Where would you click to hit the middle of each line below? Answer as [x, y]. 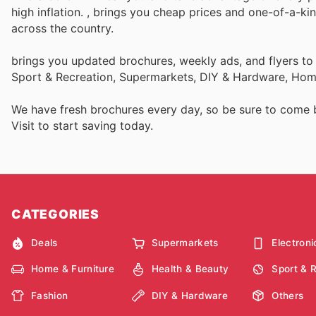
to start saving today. [96, 126]
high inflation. [49, 12]
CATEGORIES [55, 214]
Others [288, 295]
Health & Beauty [190, 269]
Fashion [50, 295]
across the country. [62, 29]
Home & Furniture [73, 269]
